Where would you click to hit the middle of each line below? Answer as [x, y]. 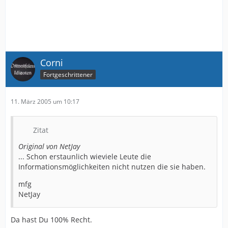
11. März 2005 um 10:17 [45, 101]
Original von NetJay [49, 146]
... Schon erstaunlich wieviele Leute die [85, 156]
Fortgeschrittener [68, 74]
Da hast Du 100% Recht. [51, 219]
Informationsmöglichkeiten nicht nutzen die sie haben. [112, 166]
